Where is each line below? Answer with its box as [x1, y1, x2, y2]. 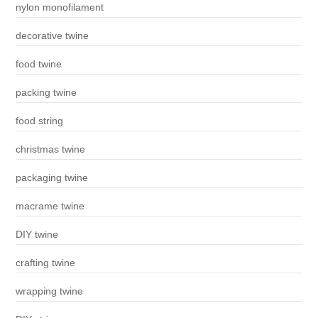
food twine [15, 58, 62, 70]
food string [15, 115, 63, 127]
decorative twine [15, 30, 89, 42]
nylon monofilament [15, 1, 104, 13]
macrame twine [15, 200, 84, 212]
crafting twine [15, 257, 75, 269]
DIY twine [15, 229, 58, 241]
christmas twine [15, 143, 85, 155]
